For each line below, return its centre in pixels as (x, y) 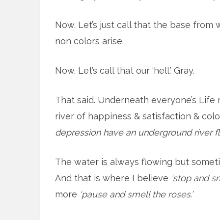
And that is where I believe (112, 178)
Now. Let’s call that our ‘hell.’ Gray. (125, 70)
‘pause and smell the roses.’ (136, 194)
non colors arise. (89, 41)
